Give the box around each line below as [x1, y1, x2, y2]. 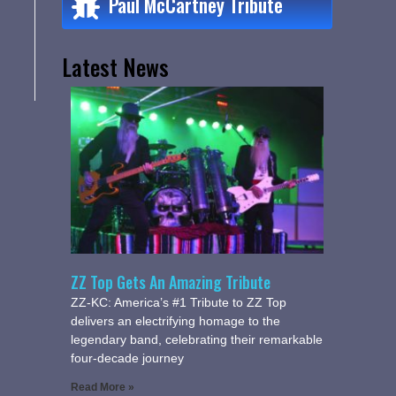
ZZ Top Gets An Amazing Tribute [71, 270, 270, 293]
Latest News [62, 50, 169, 84]
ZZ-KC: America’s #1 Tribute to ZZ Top [71, 294, 286, 309]
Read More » [71, 380, 134, 393]
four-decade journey [71, 350, 184, 365]
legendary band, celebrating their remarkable [71, 331, 323, 346]
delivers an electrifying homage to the [71, 313, 280, 328]
